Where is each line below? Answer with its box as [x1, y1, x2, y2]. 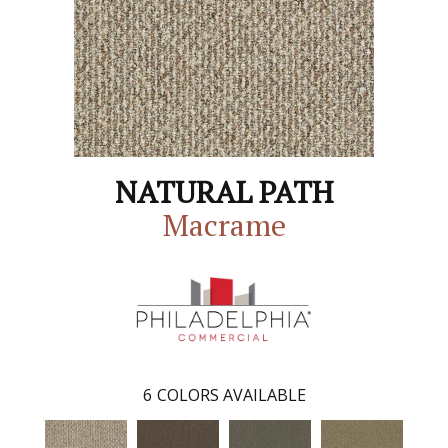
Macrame [162, 205, 286, 245]
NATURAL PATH [115, 172, 333, 212]
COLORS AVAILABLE [156, 383, 306, 406]
